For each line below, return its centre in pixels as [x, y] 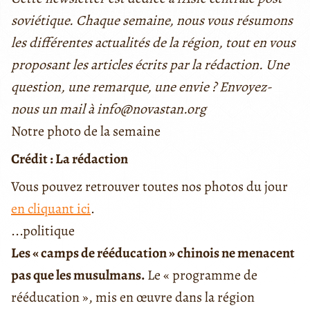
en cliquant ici [51, 208]
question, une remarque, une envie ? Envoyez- [142, 86]
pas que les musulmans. [79, 275]
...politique [43, 230]
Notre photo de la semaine [86, 131]
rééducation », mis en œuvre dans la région [133, 297]
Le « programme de [202, 275]
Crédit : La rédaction [70, 158]
